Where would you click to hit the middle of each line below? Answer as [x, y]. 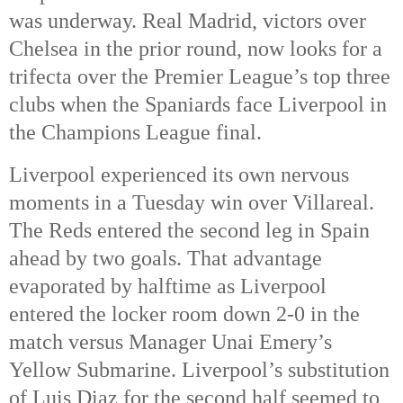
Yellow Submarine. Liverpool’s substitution [199, 370]
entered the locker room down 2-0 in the [184, 314]
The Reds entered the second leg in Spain [189, 231]
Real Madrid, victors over [254, 21]
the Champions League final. [138, 133]
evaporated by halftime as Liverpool [168, 287]
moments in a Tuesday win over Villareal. [192, 203]
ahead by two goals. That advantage [166, 259]
